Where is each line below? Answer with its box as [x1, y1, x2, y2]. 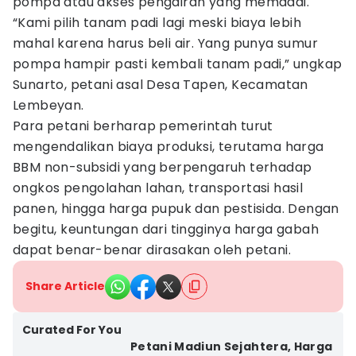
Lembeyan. [13, 96, 84, 114]
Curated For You [22, 322, 122, 338]
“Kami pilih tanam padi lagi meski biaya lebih [13, 14, 301, 32]
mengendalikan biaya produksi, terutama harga [13, 137, 324, 156]
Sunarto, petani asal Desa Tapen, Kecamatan [13, 75, 308, 94]
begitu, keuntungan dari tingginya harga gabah [13, 220, 319, 238]
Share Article [25, 278, 105, 294]
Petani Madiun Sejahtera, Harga [130, 339, 333, 354]
